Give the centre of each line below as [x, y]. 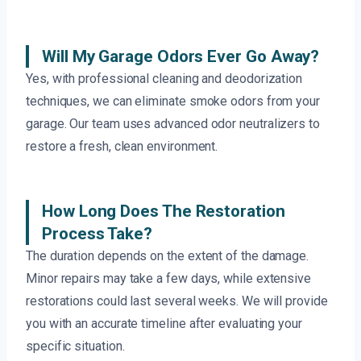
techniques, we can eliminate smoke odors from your [173, 102]
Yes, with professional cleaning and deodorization [164, 79]
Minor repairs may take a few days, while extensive [169, 279]
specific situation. [75, 346]
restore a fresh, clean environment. [122, 147]
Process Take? [97, 234]
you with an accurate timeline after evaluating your [164, 324]
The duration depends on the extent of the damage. [168, 256]
